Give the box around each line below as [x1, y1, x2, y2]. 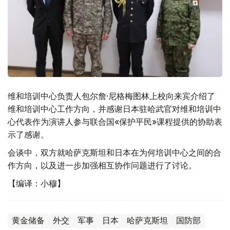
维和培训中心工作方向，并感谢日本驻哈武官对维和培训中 [8, 103, 221, 114]
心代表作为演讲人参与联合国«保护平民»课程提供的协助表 [8, 116, 222, 127]
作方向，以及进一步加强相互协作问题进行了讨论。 [8, 160, 197, 170]
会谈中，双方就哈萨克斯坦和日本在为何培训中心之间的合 [8, 147, 221, 158]
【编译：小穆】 [8, 178, 65, 188]
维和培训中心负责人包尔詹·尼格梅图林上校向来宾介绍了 [8, 90, 215, 101]
